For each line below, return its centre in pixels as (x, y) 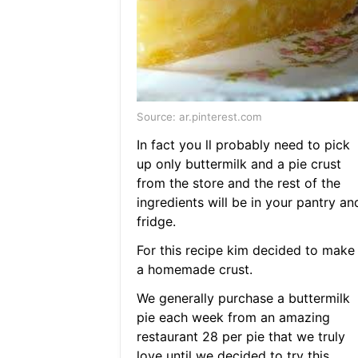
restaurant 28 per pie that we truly (241, 337)
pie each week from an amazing (233, 318)
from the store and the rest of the (238, 183)
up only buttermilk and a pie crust (239, 164)
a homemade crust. (194, 270)
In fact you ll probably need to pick (243, 145)
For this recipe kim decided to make (245, 251)
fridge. (156, 222)
